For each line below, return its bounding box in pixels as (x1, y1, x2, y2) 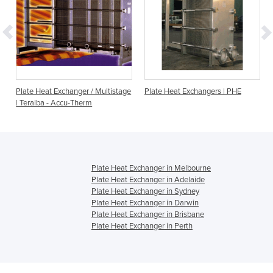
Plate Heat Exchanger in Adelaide (91, 175, 205, 185)
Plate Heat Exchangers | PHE (144, 87, 241, 97)
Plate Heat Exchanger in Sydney (91, 186, 199, 197)
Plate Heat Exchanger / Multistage (16, 87, 132, 97)
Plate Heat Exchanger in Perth (91, 221, 193, 232)
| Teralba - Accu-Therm (16, 98, 93, 108)
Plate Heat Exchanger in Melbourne (91, 163, 211, 174)
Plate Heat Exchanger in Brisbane (91, 210, 204, 220)
